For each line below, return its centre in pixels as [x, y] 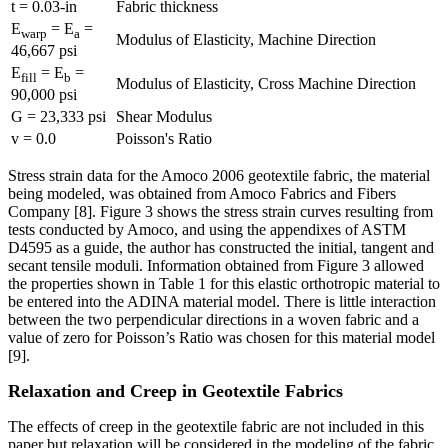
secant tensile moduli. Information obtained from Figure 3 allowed [216, 266]
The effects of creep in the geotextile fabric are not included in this [216, 427]
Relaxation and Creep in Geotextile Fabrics [175, 391]
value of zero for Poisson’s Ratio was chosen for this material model [221, 338]
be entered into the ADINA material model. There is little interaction [222, 302]
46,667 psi [44, 51]
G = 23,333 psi [58, 117]
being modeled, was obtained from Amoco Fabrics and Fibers [202, 194]
